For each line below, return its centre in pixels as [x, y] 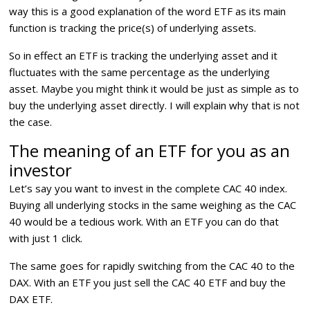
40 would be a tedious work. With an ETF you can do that [144, 221]
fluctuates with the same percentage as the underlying [140, 72]
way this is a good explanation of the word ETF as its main [148, 11]
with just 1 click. [46, 238]
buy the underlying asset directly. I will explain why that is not [155, 105]
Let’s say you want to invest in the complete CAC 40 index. [148, 188]
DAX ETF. [31, 299]
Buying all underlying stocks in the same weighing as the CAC [153, 205]
